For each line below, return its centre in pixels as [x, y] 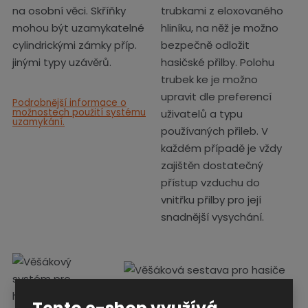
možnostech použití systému [79, 112]
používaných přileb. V [214, 131]
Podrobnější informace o [69, 103]
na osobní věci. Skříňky [69, 11]
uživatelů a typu [202, 114]
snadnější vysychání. [212, 217]
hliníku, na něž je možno [220, 28]
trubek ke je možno [209, 79]
